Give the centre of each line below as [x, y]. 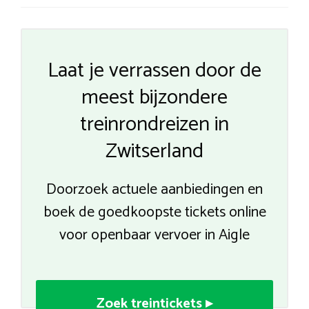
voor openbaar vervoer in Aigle [154, 236]
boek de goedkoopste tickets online [154, 213]
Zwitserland [154, 152]
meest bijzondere [154, 98]
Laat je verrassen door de [154, 71]
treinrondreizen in [154, 125]
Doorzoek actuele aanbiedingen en [154, 190]
